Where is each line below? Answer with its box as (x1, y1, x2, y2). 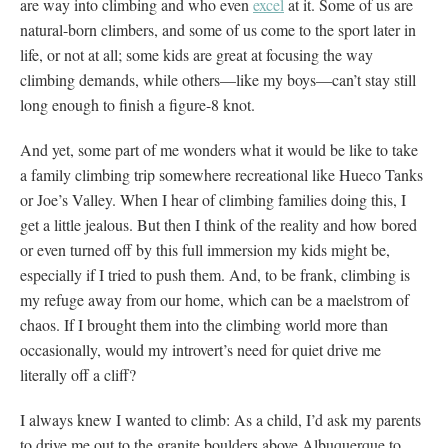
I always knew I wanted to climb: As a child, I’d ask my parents (20, 408, 421, 430)
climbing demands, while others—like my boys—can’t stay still (20, 68, 416, 90)
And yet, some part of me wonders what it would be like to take (20, 138, 418, 160)
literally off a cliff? (20, 363, 136, 385)
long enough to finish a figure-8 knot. (20, 93, 260, 115)
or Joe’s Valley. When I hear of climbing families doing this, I (20, 188, 406, 210)
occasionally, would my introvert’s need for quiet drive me (20, 338, 381, 360)
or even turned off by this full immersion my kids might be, (20, 238, 390, 260)
